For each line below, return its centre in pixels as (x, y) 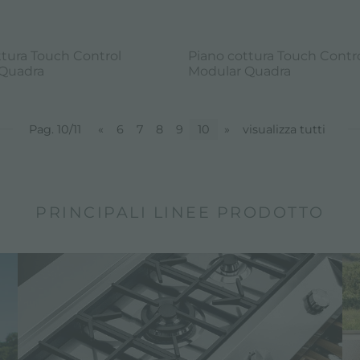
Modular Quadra (239, 71)
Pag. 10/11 (55, 129)
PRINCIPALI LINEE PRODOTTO (180, 212)
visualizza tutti (284, 129)
